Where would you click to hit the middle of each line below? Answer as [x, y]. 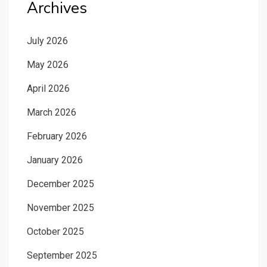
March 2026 [52, 112]
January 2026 [55, 160]
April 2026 [48, 88]
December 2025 [60, 184]
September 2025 [62, 255]
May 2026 [48, 64]
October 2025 [55, 231]
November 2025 [60, 207]
